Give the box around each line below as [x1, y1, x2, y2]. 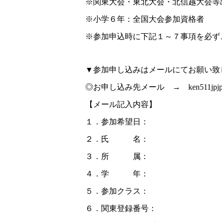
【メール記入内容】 [85, 100, 157, 109]
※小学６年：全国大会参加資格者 [85, 15, 204, 23]
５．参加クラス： [85, 187, 149, 195]
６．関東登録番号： [85, 204, 157, 213]
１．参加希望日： [85, 117, 149, 126]
